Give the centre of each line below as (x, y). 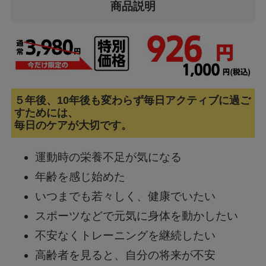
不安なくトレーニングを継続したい (126, 235)
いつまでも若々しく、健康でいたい (126, 196)
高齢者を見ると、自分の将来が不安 (126, 255)
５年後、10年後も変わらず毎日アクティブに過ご (133, 100)
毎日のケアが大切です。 (73, 125)
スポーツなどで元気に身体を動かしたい (137, 216)
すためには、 (47, 113)
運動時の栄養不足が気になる (109, 157)
